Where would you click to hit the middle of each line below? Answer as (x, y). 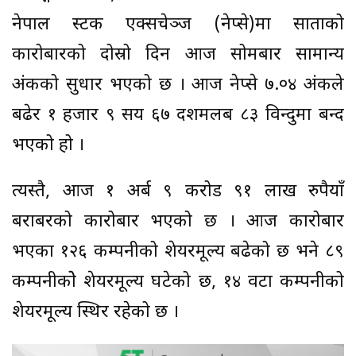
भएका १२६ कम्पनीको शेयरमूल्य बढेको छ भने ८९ (178, 252)
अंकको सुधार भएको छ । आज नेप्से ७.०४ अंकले (178, 85)
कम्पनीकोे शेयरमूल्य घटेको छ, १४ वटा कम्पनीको (178, 282)
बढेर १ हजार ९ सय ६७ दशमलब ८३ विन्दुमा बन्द (178, 115)
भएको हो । (50, 145)
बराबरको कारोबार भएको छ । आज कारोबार (178, 222)
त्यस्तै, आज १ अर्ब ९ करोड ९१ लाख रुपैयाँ (178, 192)
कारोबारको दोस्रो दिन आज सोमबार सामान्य (178, 55)
